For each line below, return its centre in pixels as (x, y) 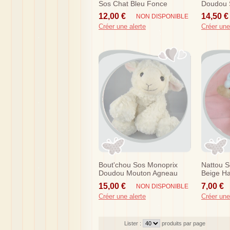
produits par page (184, 223)
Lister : (133, 223)
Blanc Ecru (116, 181)
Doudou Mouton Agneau (138, 173)
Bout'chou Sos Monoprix (138, 165)
